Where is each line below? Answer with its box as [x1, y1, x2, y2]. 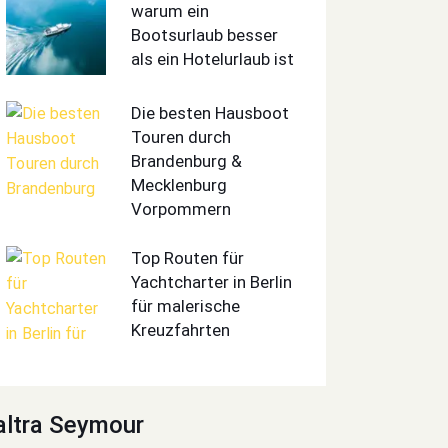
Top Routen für [131, 248, 245, 269]
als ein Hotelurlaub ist [131, 48, 295, 69]
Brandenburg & [131, 150, 243, 171]
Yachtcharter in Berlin [131, 272, 293, 293]
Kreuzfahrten [131, 320, 231, 341]
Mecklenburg [131, 174, 228, 195]
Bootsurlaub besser [131, 24, 279, 45]
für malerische [131, 296, 241, 317]
